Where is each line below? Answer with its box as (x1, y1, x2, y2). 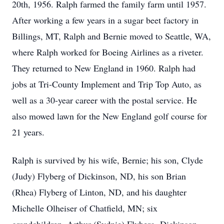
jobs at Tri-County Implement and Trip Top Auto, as (12, 78, 201, 90)
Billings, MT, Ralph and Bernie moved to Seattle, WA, (12, 30, 211, 42)
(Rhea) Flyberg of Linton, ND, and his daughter (12, 186, 186, 198)
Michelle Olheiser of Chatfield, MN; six (12, 202, 157, 214)
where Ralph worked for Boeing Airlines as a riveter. (12, 46, 203, 58)
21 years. (12, 126, 44, 138)
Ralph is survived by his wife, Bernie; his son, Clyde (12, 154, 203, 166)
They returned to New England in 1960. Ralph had (12, 62, 195, 74)
